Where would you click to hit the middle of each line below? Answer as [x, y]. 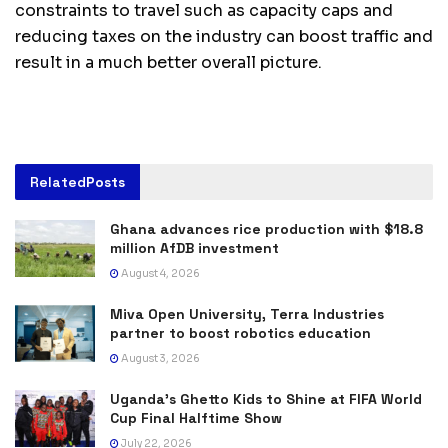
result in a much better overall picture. [168, 62]
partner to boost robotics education [240, 332]
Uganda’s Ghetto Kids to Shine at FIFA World [266, 398]
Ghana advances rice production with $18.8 [266, 228]
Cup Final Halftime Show [196, 417]
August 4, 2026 [159, 273]
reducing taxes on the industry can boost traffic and [224, 36]
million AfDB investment [194, 247]
